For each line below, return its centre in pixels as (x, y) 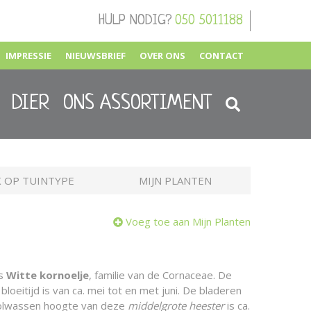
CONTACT (221, 56)
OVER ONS (162, 56)
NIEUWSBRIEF (95, 56)
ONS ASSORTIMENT (138, 104)
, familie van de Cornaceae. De (160, 275)
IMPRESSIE (28, 56)
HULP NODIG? (135, 21)
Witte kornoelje (48, 275)
